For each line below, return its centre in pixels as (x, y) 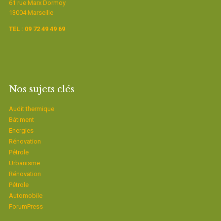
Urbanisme (24, 163)
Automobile (25, 196)
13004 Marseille (31, 13)
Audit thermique (31, 109)
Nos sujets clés (41, 89)
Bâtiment (21, 120)
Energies (21, 130)
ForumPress (26, 206)
